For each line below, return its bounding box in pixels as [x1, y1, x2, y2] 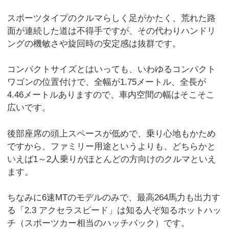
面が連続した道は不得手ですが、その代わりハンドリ [7, 26, 216, 36]
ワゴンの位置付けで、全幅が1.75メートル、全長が [7, 77, 207, 87]
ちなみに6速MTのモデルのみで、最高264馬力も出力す [7, 193, 221, 203]
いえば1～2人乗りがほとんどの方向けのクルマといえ [7, 154, 217, 164]
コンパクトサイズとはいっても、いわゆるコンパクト [7, 64, 216, 75]
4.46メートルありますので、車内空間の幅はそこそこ [7, 90, 215, 100]
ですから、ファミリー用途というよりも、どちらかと [7, 141, 216, 151]
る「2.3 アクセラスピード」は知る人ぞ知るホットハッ [7, 205, 222, 216]
